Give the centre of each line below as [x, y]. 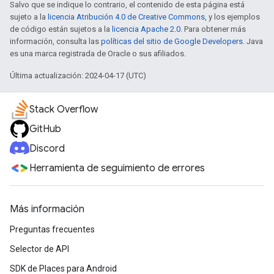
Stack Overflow [64, 110]
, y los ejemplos [232, 17]
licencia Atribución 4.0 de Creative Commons [126, 17]
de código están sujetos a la [61, 29]
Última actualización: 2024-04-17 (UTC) [78, 76]
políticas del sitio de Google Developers [172, 42]
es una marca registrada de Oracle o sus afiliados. [98, 54]
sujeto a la [29, 17]
